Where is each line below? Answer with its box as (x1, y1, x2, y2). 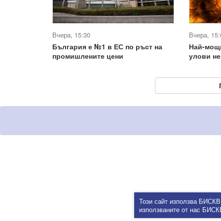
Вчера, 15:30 (52, 30, 90, 39)
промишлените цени (52, 50, 123, 61)
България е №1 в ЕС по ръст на (52, 41, 162, 51)
